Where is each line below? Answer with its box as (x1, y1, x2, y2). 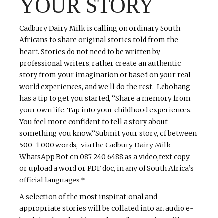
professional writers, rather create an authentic (19, 59, 181, 68)
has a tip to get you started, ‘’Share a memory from (19, 94, 191, 103)
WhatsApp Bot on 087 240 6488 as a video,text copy (19, 152, 190, 162)
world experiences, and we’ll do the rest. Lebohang (19, 82, 190, 91)
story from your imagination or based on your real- (19, 71, 194, 80)
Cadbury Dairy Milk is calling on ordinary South (19, 24, 180, 33)
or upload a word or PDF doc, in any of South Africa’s (19, 164, 194, 173)
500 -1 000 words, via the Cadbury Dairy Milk (19, 141, 171, 150)
